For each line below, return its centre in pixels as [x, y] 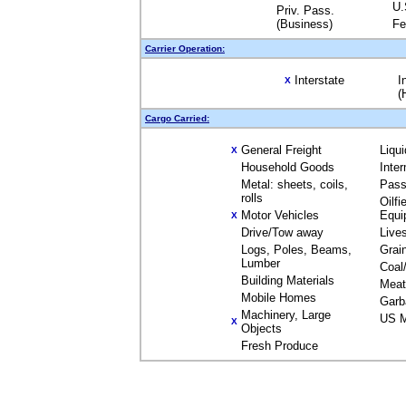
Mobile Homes [279, 298]
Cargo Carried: [177, 118]
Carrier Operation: [185, 48]
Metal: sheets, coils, [295, 184]
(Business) [304, 24]
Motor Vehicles [280, 215]
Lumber [261, 263]
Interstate [319, 80]
